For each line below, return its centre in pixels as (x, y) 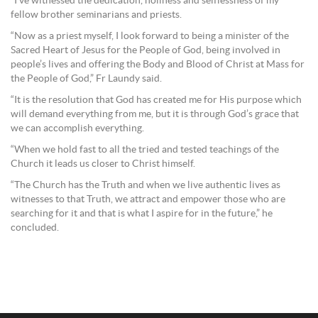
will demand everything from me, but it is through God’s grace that (155, 114)
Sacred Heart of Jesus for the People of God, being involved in (146, 50)
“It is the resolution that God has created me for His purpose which (156, 100)
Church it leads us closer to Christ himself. (103, 164)
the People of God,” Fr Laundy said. (86, 78)
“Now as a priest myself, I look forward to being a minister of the (150, 36)
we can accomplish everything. (77, 128)
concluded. (35, 227)
